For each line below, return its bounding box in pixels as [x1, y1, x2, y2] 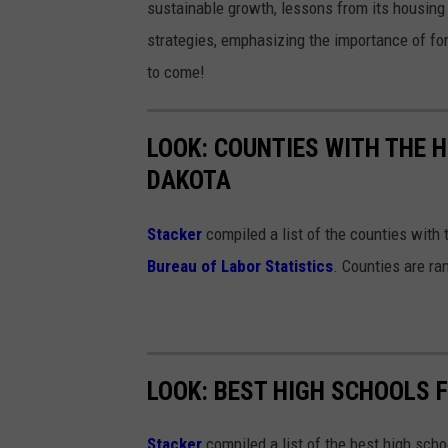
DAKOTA [147, 165, 231, 196]
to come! [147, 62, 205, 83]
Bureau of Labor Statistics [147, 255, 333, 276]
